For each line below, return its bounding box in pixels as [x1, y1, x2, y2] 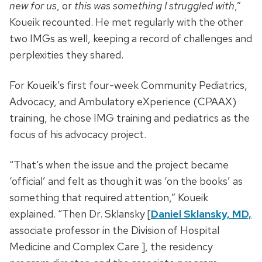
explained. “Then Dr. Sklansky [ [9, 207, 151, 221]
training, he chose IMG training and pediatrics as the [9, 111, 250, 125]
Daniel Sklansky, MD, [151, 207, 251, 221]
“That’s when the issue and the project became [9, 158, 229, 172]
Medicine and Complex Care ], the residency [9, 240, 213, 254]
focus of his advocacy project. [9, 127, 146, 142]
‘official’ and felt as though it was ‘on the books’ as [9, 174, 243, 188]
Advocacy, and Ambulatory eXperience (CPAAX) [9, 95, 236, 109]
